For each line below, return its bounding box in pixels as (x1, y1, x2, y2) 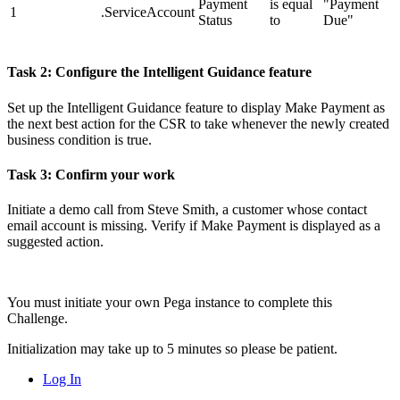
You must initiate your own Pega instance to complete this (7, 295, 332, 311)
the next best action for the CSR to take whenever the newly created (7, 115, 389, 131)
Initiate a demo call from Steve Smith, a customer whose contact (7, 202, 367, 218)
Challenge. (7, 311, 68, 327)
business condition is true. (7, 131, 152, 147)
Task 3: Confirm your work (7, 166, 175, 182)
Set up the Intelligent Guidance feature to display (7, 99, 285, 115)
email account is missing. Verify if (7, 218, 201, 234)
